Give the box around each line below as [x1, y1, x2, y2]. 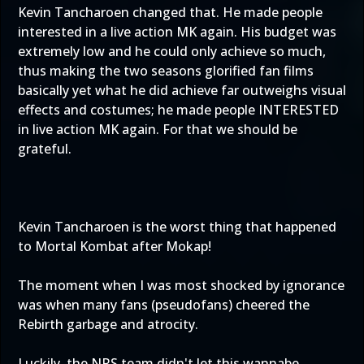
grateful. [18, 140, 71, 158]
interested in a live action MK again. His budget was [18, 23, 336, 41]
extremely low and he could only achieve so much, [18, 42, 326, 60]
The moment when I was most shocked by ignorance [18, 276, 344, 294]
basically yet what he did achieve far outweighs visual [18, 81, 346, 99]
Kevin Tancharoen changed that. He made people [18, 3, 323, 21]
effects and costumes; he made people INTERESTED [18, 101, 339, 119]
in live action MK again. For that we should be [18, 120, 297, 138]
